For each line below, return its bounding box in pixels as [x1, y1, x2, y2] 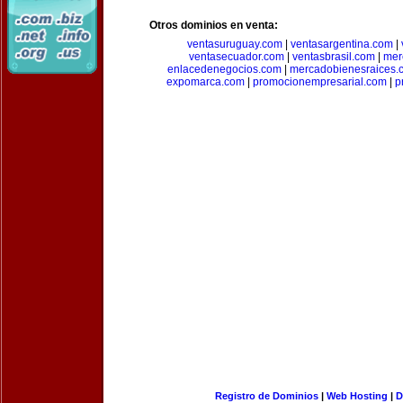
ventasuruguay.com [186, 38, 282, 50]
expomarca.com [166, 76, 245, 88]
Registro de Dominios [214, 390, 318, 401]
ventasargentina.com [290, 38, 393, 50]
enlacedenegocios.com [166, 63, 282, 76]
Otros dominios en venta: [149, 19, 278, 31]
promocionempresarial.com [252, 76, 387, 88]
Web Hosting [326, 390, 388, 401]
